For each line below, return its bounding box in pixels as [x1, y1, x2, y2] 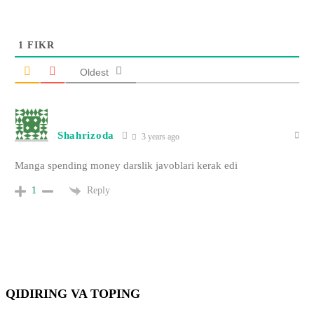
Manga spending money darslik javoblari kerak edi [14, 159, 238, 171]
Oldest [79, 66, 109, 78]
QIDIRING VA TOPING [6, 286, 140, 301]
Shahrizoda [57, 130, 114, 142]
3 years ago [139, 131, 179, 142]
